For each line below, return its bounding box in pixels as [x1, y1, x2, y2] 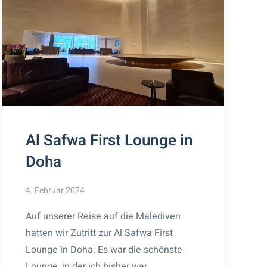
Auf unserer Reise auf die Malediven [25, 209, 181, 223]
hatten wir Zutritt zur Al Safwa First [25, 225, 173, 240]
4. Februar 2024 [25, 184, 85, 197]
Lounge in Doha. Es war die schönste [25, 242, 182, 257]
